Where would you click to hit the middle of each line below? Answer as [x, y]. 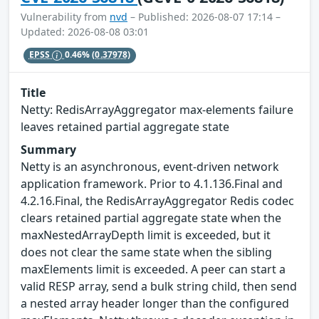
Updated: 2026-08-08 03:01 [85, 31]
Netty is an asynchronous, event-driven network [150, 166]
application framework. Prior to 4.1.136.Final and [152, 183]
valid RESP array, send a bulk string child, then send [159, 286]
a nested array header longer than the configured [155, 303]
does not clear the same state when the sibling [146, 252]
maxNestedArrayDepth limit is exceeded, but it [146, 235]
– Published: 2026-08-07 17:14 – [204, 16]
